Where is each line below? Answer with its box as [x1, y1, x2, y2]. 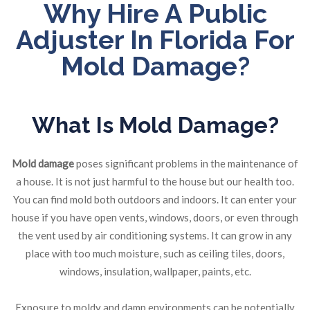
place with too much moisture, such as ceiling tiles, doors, [26, 247, 284, 260]
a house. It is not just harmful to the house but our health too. [16, 175, 294, 188]
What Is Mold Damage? [31, 112, 279, 138]
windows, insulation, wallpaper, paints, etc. [59, 265, 251, 278]
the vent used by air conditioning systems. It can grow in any [18, 229, 292, 242]
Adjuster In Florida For [15, 24, 295, 55]
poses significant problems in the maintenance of [74, 157, 298, 170]
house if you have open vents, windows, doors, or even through [12, 211, 298, 224]
